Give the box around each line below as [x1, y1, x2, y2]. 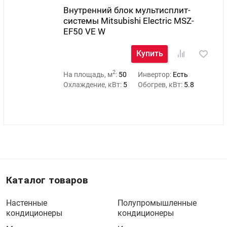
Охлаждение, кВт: [63, 80, 123, 89]
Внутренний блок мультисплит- [63, 5, 191, 15]
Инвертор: [138, 70, 173, 79]
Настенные [6, 198, 47, 208]
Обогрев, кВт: [138, 80, 184, 89]
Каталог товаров [6, 174, 88, 186]
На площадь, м [63, 70, 112, 79]
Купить [136, 49, 163, 59]
